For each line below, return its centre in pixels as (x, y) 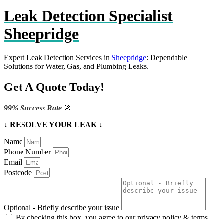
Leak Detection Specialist (88, 16)
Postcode (19, 173)
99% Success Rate (34, 108)
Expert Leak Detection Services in (58, 58)
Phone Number (28, 152)
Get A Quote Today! (54, 87)
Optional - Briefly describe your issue (63, 208)
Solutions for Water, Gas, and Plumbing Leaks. (76, 66)
